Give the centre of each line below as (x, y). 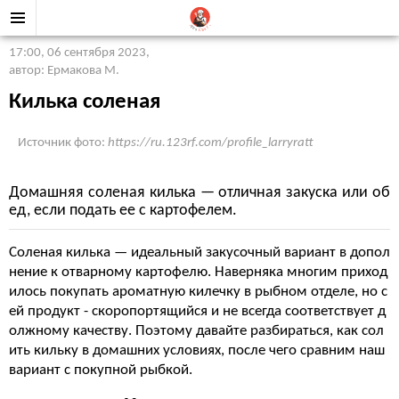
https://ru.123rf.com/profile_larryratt (211, 143)
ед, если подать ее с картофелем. (123, 211)
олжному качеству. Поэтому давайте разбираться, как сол (196, 331)
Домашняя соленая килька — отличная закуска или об (199, 193)
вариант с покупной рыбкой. (101, 370)
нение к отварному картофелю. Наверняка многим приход (198, 272)
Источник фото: (63, 143)
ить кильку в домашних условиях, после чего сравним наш (197, 350)
